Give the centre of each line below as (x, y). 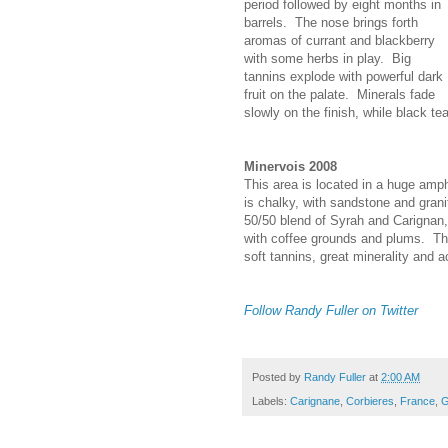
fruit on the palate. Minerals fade (339, 94)
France (417, 401)
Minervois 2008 (290, 166)
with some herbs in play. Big (327, 58)
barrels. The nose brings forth (331, 22)
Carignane (315, 401)
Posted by (278, 376)
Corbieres (370, 401)
